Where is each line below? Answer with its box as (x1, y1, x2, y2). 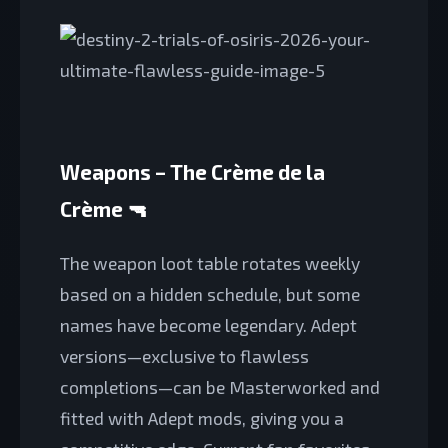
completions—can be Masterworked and (60, 376, 380, 398)
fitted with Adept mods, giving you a (60, 407, 344, 429)
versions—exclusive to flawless (60, 345, 309, 367)
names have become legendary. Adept (60, 314, 357, 336)
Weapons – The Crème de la (60, 159, 325, 185)
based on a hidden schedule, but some (60, 283, 360, 305)
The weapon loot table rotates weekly (60, 252, 360, 274)
